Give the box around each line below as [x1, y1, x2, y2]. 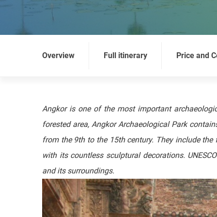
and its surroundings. [42, 166, 114, 175]
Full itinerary [104, 51, 147, 60]
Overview [42, 51, 75, 60]
